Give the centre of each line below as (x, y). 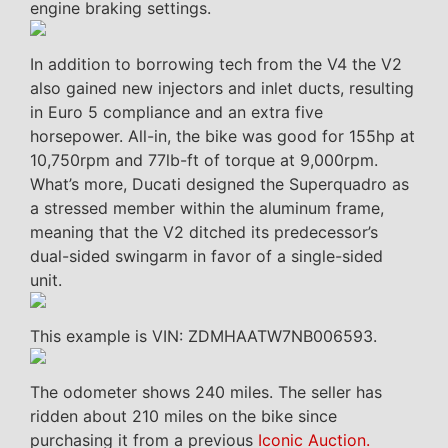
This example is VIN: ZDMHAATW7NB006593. (203, 336)
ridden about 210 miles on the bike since (183, 416)
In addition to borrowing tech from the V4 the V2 (216, 64)
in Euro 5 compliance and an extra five (176, 112)
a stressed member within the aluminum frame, (207, 208)
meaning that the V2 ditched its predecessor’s (204, 232)
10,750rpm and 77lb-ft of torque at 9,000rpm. (204, 160)
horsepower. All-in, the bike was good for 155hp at (222, 136)
